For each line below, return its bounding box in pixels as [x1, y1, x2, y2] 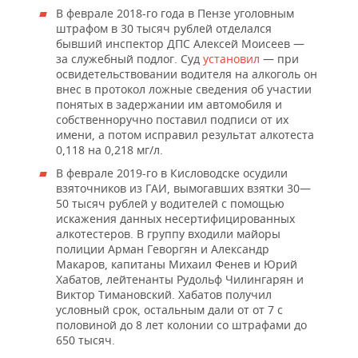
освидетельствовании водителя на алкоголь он [56, 66, 317, 82]
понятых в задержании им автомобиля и [56, 97, 282, 112]
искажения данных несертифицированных [56, 211, 295, 226]
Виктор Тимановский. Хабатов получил [56, 287, 272, 302]
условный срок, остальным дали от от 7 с [56, 302, 283, 317]
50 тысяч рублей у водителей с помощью [56, 196, 284, 211]
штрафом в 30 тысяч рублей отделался [56, 21, 272, 36]
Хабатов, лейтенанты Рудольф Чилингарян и [56, 272, 304, 287]
